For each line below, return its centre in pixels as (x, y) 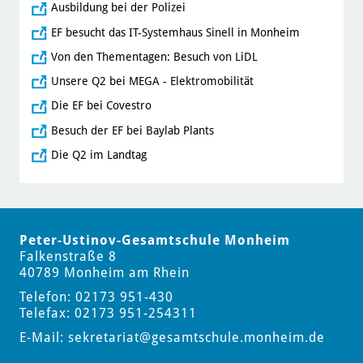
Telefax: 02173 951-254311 (108, 314)
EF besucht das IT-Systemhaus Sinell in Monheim (175, 32)
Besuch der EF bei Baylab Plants (132, 130)
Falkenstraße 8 (68, 257)
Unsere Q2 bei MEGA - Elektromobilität (152, 81)
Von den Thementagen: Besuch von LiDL (154, 56)
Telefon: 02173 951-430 (96, 297)
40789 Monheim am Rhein (104, 273)
